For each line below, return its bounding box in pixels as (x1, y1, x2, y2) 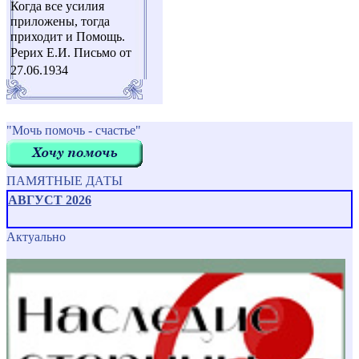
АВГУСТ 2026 (8, 193, 91, 208)
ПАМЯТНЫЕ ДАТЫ (6, 174, 123, 188)
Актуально (6, 230, 66, 244)
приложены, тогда (10, 14, 110, 29)
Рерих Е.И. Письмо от (10, 46, 131, 60)
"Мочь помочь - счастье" (6, 123, 141, 138)
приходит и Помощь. (10, 30, 125, 44)
